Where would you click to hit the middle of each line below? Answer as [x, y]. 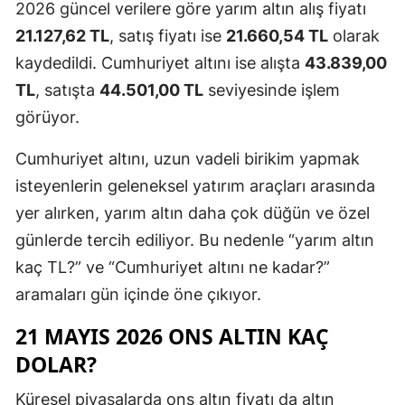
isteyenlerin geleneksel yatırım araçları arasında [195, 186]
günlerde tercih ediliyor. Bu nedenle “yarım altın [195, 240]
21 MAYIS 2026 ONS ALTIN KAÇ [172, 337]
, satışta [67, 90]
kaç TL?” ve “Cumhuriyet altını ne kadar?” [173, 268]
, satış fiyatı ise [168, 36]
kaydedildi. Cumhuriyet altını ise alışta [160, 63]
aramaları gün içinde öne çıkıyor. [138, 295]
